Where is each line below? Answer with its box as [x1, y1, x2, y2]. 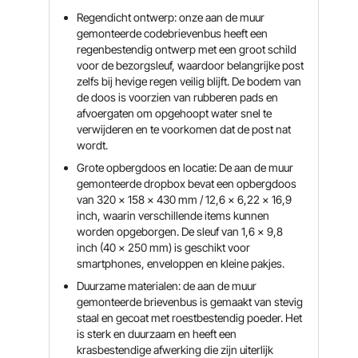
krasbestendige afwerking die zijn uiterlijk [77, 343, 274, 356]
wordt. [77, 138, 109, 152]
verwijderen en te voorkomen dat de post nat [77, 122, 292, 136]
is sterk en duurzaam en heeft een [77, 327, 237, 340]
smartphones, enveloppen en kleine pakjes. [77, 257, 285, 270]
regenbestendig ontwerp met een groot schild [77, 42, 297, 56]
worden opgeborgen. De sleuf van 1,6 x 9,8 [77, 225, 284, 238]
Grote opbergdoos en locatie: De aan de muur [77, 161, 294, 174]
